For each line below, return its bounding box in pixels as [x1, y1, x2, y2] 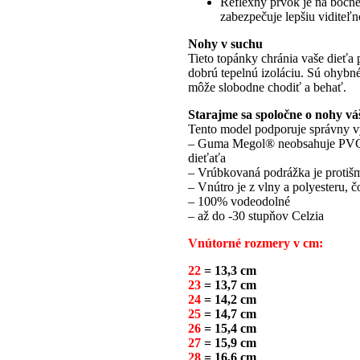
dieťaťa [188, 151, 226, 166]
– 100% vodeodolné [188, 194, 290, 209]
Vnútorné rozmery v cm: [188, 236, 323, 251]
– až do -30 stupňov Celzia [188, 209, 324, 223]
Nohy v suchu [188, 37, 263, 51]
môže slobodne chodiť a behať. [188, 80, 346, 95]
